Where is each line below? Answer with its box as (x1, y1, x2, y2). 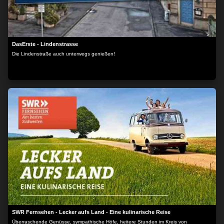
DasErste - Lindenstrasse (12, 41, 78, 47)
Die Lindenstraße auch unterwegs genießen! (12, 51, 115, 56)
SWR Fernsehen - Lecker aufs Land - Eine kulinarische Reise (12, 209, 170, 215)
